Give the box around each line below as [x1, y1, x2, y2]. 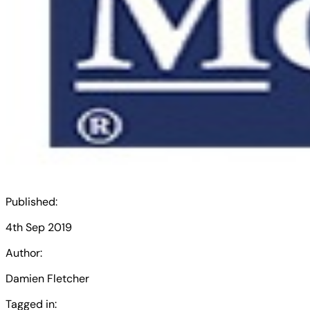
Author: [6, 246, 42, 260]
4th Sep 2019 [6, 220, 72, 235]
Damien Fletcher [6, 271, 89, 286]
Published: [6, 194, 57, 209]
